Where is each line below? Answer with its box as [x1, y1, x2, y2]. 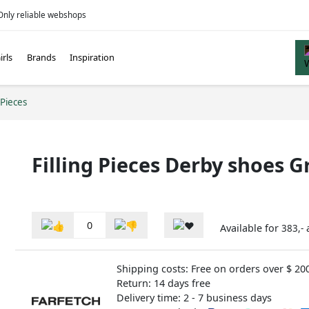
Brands [26, 51, 56, 64]
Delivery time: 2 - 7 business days [116, 290, 272, 304]
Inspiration [70, 51, 115, 64]
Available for [220, 221, 281, 235]
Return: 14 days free [116, 276, 210, 290]
